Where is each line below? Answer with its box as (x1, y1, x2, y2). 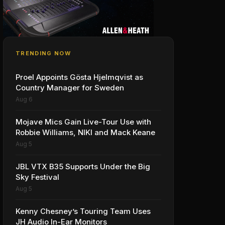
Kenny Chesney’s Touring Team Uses (16, 206, 151, 216)
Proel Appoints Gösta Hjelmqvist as (16, 72, 143, 82)
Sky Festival (16, 172, 59, 182)
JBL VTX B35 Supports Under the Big (16, 162, 150, 171)
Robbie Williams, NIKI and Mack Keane (16, 128, 155, 137)
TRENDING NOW (16, 50, 71, 57)
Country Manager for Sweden (16, 83, 124, 92)
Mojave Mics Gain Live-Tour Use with (16, 117, 152, 127)
